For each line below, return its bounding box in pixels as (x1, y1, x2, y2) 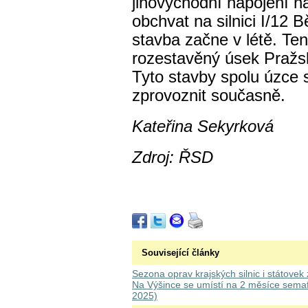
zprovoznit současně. (132, 87, 290, 104)
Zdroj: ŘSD (132, 148, 213, 166)
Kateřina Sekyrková (132, 118, 274, 135)
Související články (142, 247, 219, 258)
